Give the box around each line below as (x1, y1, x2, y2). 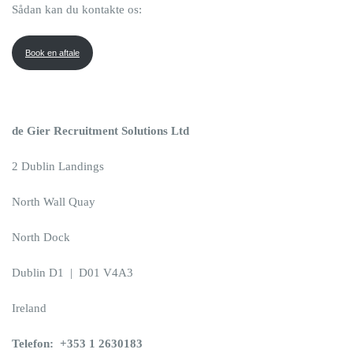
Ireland (12, 302, 46, 314)
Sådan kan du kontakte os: (12, 3, 142, 16)
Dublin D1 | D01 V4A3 (12, 266, 133, 279)
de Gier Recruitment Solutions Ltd (12, 124, 189, 137)
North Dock (12, 231, 70, 243)
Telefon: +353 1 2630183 (12, 337, 143, 350)
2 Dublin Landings (12, 160, 104, 173)
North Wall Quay (12, 195, 95, 208)
